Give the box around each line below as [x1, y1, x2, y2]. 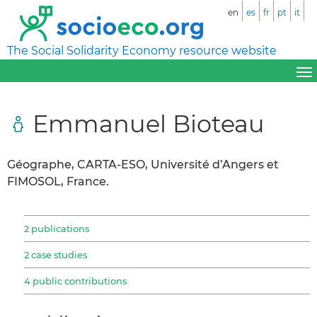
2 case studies [24, 248, 87, 260]
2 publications [24, 222, 89, 234]
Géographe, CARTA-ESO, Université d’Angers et [7, 157, 279, 171]
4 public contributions [24, 275, 127, 287]
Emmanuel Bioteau [33, 108, 265, 138]
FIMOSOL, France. [7, 174, 109, 188]
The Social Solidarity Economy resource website [7, 44, 277, 57]
